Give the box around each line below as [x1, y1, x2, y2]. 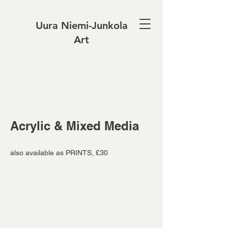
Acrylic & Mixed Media [10, 119, 139, 133]
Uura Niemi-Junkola [35, 19, 128, 32]
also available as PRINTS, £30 [10, 149, 108, 157]
